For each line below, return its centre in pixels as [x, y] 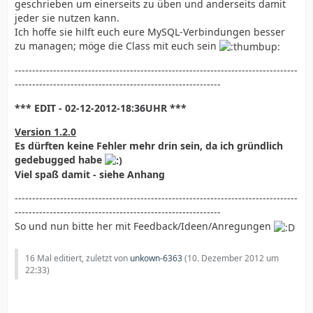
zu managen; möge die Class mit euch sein [117, 46]
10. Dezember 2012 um [233, 258]
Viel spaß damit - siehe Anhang [90, 175]
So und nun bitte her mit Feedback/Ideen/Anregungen [144, 226]
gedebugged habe [60, 160]
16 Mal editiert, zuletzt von [78, 258]
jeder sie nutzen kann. [67, 18]
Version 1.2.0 [45, 132]
